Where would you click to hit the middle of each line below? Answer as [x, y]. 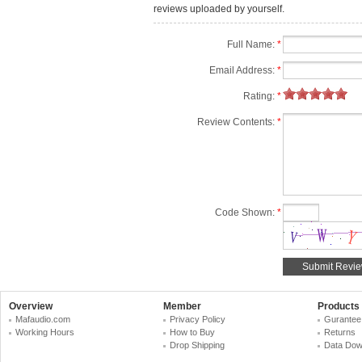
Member [182, 306]
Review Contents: [237, 122]
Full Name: [252, 44]
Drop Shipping [197, 345]
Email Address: [243, 70]
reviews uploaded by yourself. [219, 9]
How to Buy [192, 332]
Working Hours [45, 332]
